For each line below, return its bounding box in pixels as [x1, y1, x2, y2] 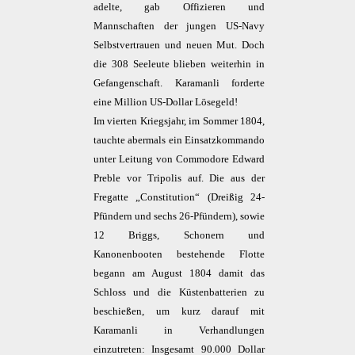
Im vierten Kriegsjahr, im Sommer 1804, [93, 116, 265, 127]
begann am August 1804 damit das [93, 268, 265, 279]
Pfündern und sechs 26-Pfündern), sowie [93, 211, 265, 222]
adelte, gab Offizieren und [93, 2, 265, 13]
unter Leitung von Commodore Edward [93, 154, 265, 165]
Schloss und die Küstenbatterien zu [93, 287, 265, 298]
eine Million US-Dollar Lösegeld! [93, 97, 238, 108]
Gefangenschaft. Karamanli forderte [93, 78, 265, 89]
